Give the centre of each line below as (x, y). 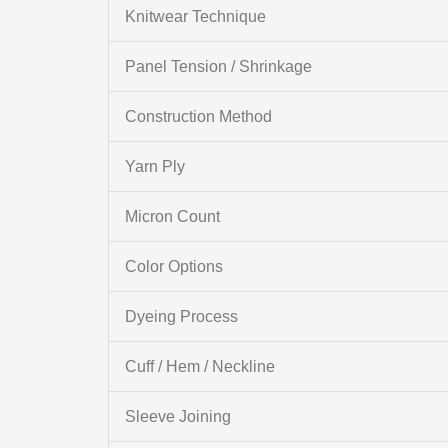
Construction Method (198, 117)
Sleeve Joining (177, 417)
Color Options (173, 267)
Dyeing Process (181, 317)
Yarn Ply (154, 167)
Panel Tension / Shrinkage (218, 67)
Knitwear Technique (195, 17)
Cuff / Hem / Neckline (199, 367)
